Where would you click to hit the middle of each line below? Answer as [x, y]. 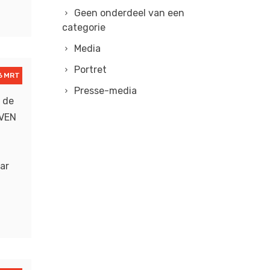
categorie [83, 27]
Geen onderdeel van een [129, 13]
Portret [90, 70]
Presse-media [105, 91]
